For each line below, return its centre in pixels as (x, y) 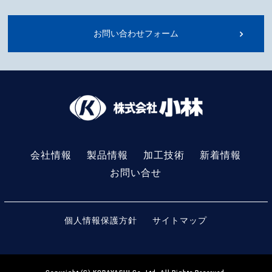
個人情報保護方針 (101, 221)
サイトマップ (180, 221)
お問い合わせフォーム (136, 34)
